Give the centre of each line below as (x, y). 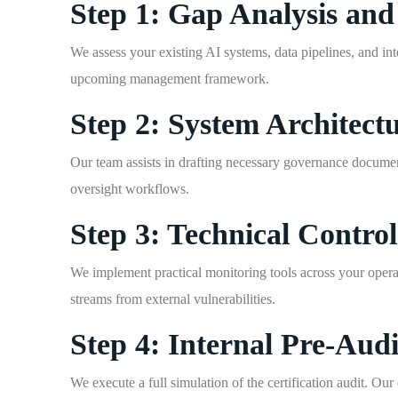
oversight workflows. (130, 189)
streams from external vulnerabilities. (173, 299)
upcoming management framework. (170, 79)
